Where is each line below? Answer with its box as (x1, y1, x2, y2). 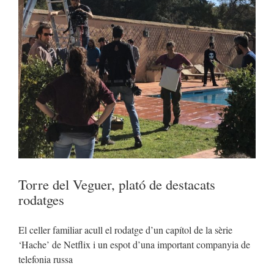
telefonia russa (18, 252, 73, 265)
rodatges (18, 190, 64, 209)
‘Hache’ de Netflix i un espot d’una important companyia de (18, 237, 250, 251)
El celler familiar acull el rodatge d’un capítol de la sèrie (18, 223, 232, 236)
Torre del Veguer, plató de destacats (18, 174, 215, 193)
